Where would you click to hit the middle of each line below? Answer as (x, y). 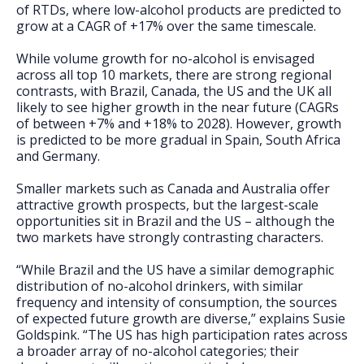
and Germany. (58, 156)
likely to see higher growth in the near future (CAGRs (178, 107)
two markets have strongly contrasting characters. (170, 237)
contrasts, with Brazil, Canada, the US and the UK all (174, 91)
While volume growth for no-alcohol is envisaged (165, 58)
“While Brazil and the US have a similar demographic (175, 270)
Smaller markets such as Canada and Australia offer (173, 188)
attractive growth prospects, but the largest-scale (167, 205)
